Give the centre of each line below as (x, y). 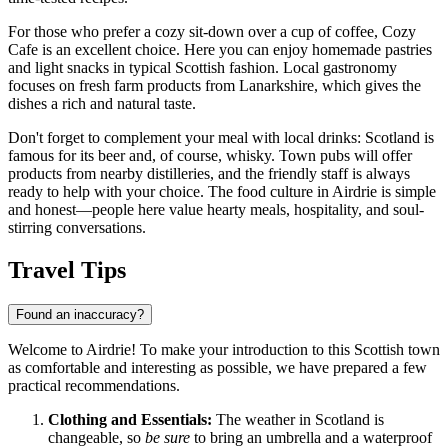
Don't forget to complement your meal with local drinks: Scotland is (221, 137)
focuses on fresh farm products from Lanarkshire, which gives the (214, 85)
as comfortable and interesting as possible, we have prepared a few (217, 367)
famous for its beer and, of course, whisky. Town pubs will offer (210, 155)
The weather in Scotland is (298, 419)
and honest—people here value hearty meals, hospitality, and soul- (216, 209)
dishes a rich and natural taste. (102, 103)
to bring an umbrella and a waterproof (311, 437)
